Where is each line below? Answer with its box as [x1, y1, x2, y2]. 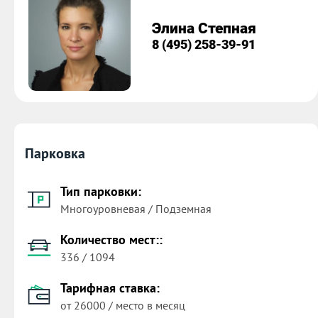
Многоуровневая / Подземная [60, 201, 212, 216]
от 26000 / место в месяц [60, 297, 185, 312]
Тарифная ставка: [60, 279, 160, 296]
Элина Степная [152, 20, 257, 38]
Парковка [25, 143, 85, 163]
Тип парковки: [60, 182, 141, 199]
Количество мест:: [60, 231, 163, 248]
